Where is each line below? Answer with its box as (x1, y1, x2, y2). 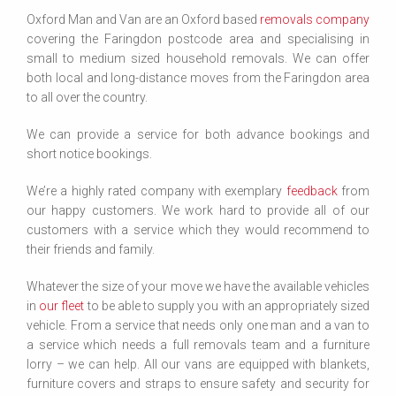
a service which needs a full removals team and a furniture (27, 338, 369, 352)
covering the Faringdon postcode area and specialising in (27, 32, 369, 46)
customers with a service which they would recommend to (27, 223, 369, 237)
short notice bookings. (27, 147, 152, 161)
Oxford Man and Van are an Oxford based (27, 12, 260, 27)
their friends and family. (27, 242, 155, 256)
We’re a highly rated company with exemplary (27, 184, 286, 198)
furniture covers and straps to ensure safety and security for (27, 377, 369, 391)
